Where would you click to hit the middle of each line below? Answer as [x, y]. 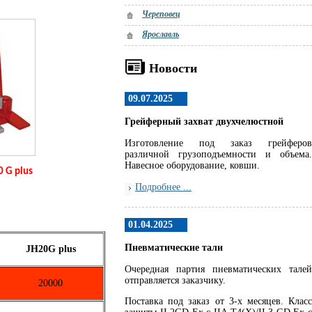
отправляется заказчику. [175, 280]
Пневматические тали [174, 248]
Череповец [161, 14]
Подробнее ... [163, 187]
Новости [173, 68]
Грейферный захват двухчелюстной [204, 122]
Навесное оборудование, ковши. [194, 165]
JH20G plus [50, 249]
